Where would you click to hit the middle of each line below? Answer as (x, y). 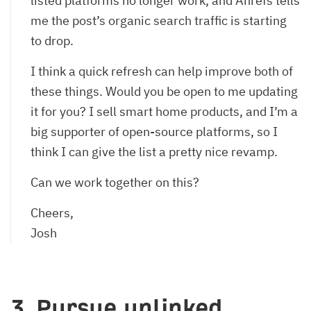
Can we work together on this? (116, 182)
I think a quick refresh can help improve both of (162, 71)
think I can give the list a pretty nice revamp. (154, 151)
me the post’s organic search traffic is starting (159, 20)
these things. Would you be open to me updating (164, 91)
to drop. (53, 40)
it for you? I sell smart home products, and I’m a (164, 111)
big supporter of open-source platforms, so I (154, 131)
